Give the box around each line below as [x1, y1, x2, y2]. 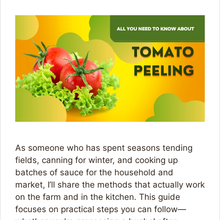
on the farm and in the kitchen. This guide [15, 192, 180, 202]
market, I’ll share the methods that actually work [15, 179, 205, 190]
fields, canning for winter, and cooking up [15, 155, 178, 165]
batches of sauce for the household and [15, 167, 173, 177]
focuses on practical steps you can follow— [15, 204, 186, 214]
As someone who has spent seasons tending [15, 142, 192, 153]
